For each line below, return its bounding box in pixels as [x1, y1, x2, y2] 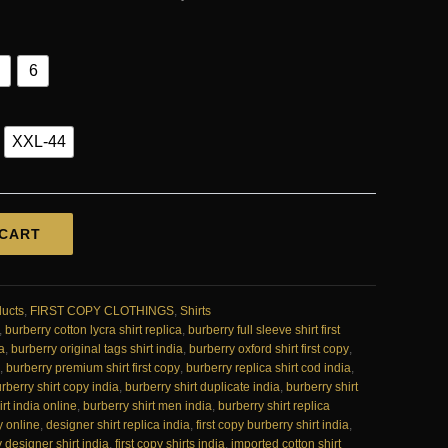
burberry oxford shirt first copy [189, 342, 349, 357]
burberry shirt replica [218, 399, 330, 414]
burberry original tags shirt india [11, 342, 183, 357]
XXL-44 [12, 132, 66, 150]
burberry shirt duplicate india [125, 380, 280, 395]
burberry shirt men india [83, 399, 212, 414]
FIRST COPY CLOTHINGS [30, 304, 174, 319]
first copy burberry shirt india [196, 418, 349, 433]
